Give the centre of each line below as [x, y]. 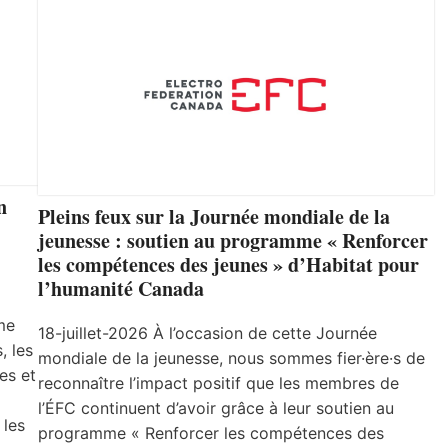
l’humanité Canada [121, 289]
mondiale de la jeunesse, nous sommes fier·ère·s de [231, 358]
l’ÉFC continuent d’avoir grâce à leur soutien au [216, 408]
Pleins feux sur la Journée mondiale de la [214, 217]
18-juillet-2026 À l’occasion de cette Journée [207, 333]
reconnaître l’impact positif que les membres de [218, 383]
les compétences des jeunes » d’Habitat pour [228, 265]
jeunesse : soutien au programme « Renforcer [233, 241]
